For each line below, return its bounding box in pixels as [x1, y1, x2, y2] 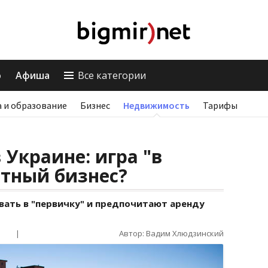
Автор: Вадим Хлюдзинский [119, 228, 224, 239]
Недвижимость [123, 99, 190, 111]
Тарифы [203, 99, 237, 111]
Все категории [78, 69, 146, 82]
